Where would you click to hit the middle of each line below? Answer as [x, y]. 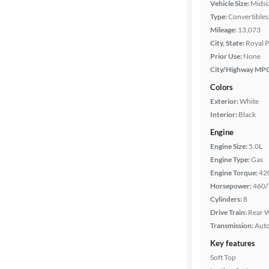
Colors [222, 87]
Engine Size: [229, 146]
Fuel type [27, 47]
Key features [233, 243]
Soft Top [223, 257]
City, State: [227, 43]
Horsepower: [231, 186]
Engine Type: [230, 159]
